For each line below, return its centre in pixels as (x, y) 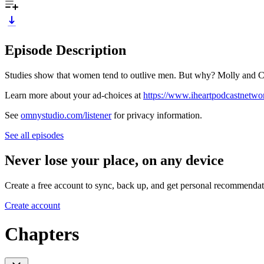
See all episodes (34, 135)
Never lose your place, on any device (114, 160)
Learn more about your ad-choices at (74, 95)
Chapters (42, 234)
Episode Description (65, 50)
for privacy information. (157, 115)
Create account (32, 205)
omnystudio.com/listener (66, 115)
